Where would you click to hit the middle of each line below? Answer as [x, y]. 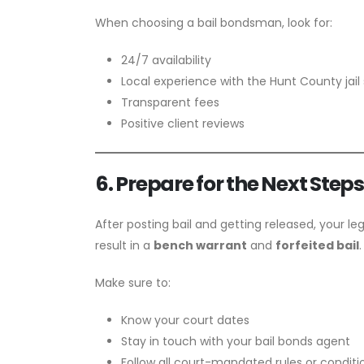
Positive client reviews [183, 123]
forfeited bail [317, 245]
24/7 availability [166, 60]
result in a [124, 245]
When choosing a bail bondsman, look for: [214, 22]
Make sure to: [133, 282]
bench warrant [200, 245]
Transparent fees [170, 102]
